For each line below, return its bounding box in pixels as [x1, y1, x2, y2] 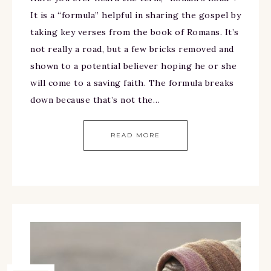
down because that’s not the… [30, 94, 160, 106]
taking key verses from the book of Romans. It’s [30, 27, 239, 38]
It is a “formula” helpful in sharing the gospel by [30, 10, 241, 21]
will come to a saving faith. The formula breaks [30, 77, 234, 89]
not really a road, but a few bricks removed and [30, 44, 234, 55]
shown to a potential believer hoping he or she [30, 60, 237, 72]
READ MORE [111, 131, 160, 140]
